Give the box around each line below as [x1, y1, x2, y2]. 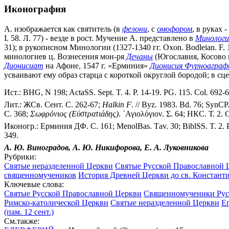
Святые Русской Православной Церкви [4, 189, 142, 198]
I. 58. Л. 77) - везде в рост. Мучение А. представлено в [4, 33, 195, 42]
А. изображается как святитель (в [4, 24, 122, 33]
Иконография [4, 4, 66, 15]
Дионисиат [4, 61, 43, 70]
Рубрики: [4, 152, 36, 161]
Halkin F [102, 100, 131, 109]
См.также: [4, 216, 39, 225]
